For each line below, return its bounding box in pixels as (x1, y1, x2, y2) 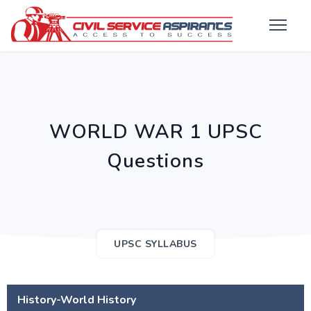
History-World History (17, 292, 136, 308)
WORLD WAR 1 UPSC (49, 119, 262, 145)
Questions (107, 148, 204, 174)
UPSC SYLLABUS (114, 237, 197, 251)
